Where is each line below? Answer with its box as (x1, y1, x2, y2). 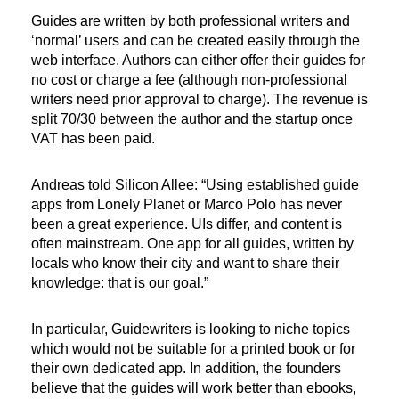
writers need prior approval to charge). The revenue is (31, 91, 368, 107)
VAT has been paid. (31, 130, 155, 146)
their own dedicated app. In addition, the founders (31, 360, 341, 376)
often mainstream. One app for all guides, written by (31, 235, 354, 251)
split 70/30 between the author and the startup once (31, 110, 353, 126)
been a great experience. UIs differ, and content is (31, 216, 342, 232)
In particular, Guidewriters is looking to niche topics (31, 321, 350, 337)
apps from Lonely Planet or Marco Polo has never (31, 196, 342, 212)
